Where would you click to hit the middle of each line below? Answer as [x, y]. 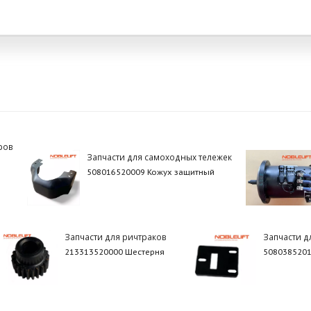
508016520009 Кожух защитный [150, 172]
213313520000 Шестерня [115, 252]
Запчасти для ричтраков [116, 236]
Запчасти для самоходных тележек [159, 157]
